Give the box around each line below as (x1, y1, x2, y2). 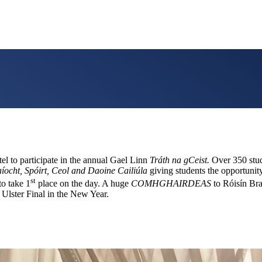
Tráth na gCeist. (150, 154, 209, 165)
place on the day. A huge (36, 178, 131, 188)
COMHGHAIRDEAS (131, 178, 213, 188)
